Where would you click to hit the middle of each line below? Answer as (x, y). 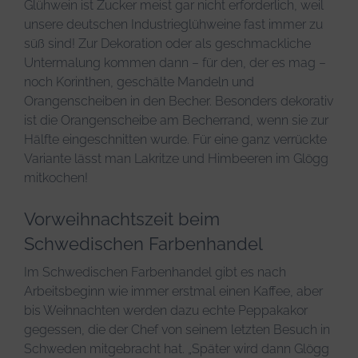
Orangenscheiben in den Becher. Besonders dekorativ (179, 101)
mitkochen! (56, 177)
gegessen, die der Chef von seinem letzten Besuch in (177, 329)
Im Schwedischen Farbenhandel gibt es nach (155, 272)
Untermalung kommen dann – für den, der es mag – (175, 62)
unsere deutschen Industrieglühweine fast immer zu (173, 24)
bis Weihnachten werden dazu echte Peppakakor (166, 310)
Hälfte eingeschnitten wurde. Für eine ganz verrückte (175, 139)
